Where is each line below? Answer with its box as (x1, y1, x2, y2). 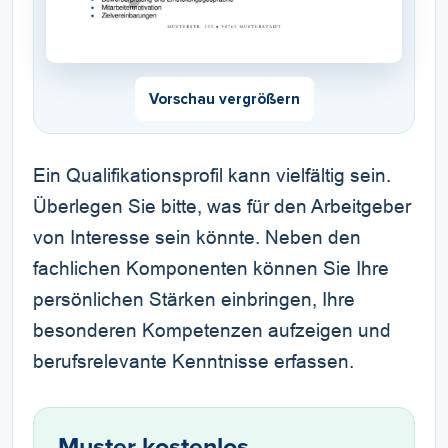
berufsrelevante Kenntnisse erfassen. (33, 351, 354, 373)
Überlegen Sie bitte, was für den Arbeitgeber (33, 196, 411, 218)
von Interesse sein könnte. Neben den (33, 227, 361, 249)
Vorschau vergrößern (148, 89, 300, 108)
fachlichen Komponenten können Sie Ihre (33, 258, 389, 280)
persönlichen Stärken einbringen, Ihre (33, 289, 355, 311)
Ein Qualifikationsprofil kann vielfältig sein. (33, 165, 391, 187)
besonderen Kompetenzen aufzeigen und (33, 320, 391, 342)
